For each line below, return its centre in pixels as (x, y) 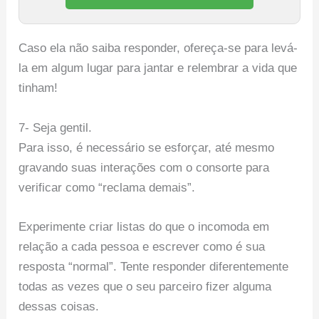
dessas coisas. (59, 306)
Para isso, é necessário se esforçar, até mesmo (147, 147)
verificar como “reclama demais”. (107, 187)
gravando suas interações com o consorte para (144, 167)
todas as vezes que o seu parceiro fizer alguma (145, 286)
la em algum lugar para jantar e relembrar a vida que (158, 68)
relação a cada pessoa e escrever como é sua (142, 246)
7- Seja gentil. (56, 127)
